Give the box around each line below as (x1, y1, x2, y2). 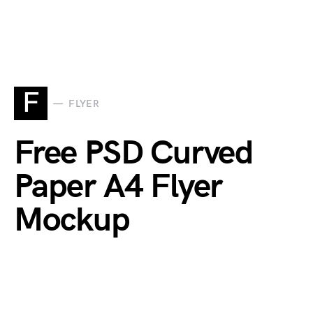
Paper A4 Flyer (14, 167, 223, 207)
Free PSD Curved (14, 133, 253, 173)
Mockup (14, 201, 130, 240)
